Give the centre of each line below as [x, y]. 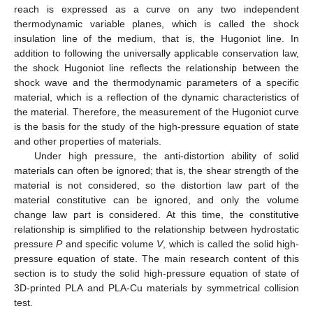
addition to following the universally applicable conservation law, [156, 53]
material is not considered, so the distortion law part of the [156, 185]
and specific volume [110, 244]
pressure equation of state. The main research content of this [156, 259]
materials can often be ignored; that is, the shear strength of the [156, 171]
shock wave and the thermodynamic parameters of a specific [156, 83]
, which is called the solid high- [231, 244]
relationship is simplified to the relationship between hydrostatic [156, 230]
